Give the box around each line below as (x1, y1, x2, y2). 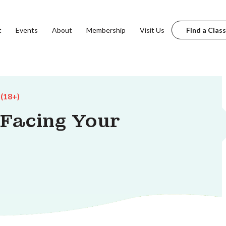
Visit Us (139, 25, 164, 34)
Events (15, 25, 38, 34)
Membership (86, 25, 126, 34)
